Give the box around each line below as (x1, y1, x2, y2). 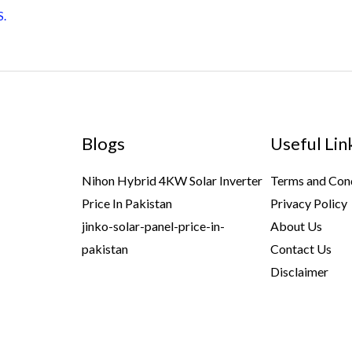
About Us (270, 218, 323, 233)
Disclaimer (270, 263, 329, 279)
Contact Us (270, 240, 332, 256)
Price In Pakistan (81, 195, 172, 211)
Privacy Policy (270, 195, 348, 211)
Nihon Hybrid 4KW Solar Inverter (81, 172, 262, 188)
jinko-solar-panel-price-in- (81, 218, 225, 233)
